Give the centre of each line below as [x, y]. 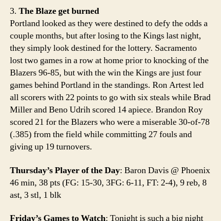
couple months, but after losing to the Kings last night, [106, 36]
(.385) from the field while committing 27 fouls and [101, 134]
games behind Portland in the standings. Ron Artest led [107, 85]
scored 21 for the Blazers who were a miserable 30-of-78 [110, 122]
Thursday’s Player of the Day [65, 170]
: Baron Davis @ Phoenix [165, 170]
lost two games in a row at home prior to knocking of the [109, 60]
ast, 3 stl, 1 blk [36, 195]
